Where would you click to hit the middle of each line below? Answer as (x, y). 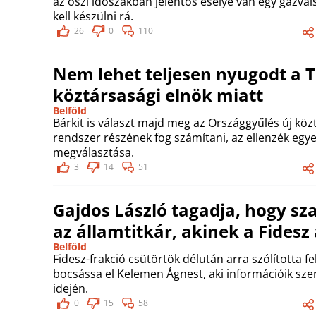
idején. (71, 289)
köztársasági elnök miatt (158, 95)
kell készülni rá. (93, 17)
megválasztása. (93, 153)
